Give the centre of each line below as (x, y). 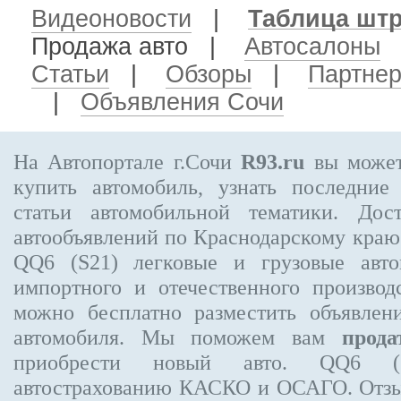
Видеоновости (111, 19)
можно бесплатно (104, 312)
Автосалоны (312, 47)
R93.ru (273, 162)
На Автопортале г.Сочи (128, 162)
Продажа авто (110, 47)
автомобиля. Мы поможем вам (178, 337)
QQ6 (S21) (66, 262)
